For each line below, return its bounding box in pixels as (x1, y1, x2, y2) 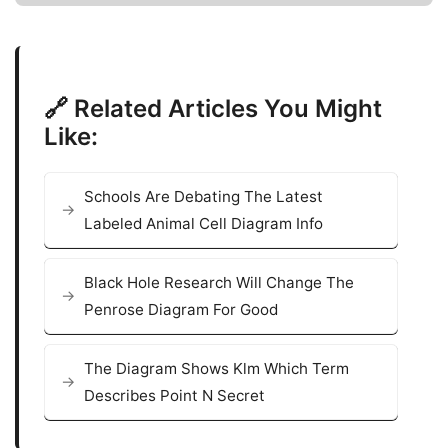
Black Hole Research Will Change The (84, 272, 354, 292)
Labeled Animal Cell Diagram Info (84, 213, 323, 233)
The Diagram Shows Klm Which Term (84, 358, 349, 378)
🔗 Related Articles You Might (44, 93, 382, 123)
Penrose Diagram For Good (84, 299, 278, 319)
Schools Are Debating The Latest (84, 186, 323, 206)
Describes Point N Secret (84, 385, 265, 405)
